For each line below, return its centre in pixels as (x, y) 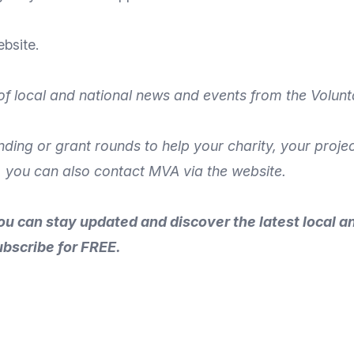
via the (207, 171)
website (257, 171)
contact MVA (137, 171)
